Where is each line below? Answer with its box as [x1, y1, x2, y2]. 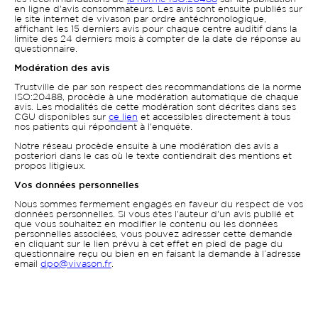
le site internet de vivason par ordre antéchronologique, [14, 16, 266, 23]
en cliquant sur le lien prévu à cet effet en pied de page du [14, 241, 283, 248]
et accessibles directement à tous [138, 114, 290, 121]
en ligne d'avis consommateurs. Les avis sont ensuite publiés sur [14, 6, 302, 13]
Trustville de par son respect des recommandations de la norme [14, 84, 302, 92]
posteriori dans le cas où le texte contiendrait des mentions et [14, 153, 292, 160]
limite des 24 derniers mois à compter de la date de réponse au [14, 35, 301, 43]
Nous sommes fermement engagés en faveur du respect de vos [14, 201, 303, 209]
